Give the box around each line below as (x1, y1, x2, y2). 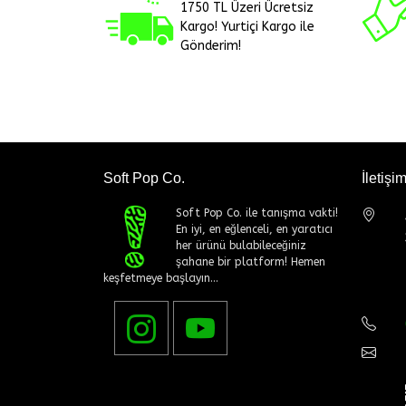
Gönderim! (180, 37, 241, 53)
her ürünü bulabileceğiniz (176, 238, 306, 252)
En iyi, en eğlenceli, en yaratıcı (176, 222, 333, 236)
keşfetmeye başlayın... (103, 271, 218, 285)
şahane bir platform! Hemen (176, 255, 325, 268)
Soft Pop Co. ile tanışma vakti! (176, 206, 338, 219)
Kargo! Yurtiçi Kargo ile (180, 18, 314, 34)
